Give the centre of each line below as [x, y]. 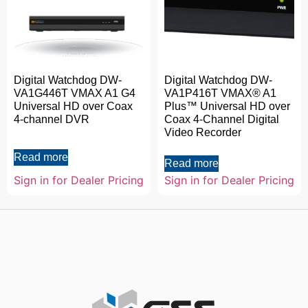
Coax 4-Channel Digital [222, 120]
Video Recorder [203, 133]
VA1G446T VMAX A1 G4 [75, 93]
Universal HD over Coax [73, 107]
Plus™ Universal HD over [227, 107]
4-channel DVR [52, 120]
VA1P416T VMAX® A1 [220, 93]
